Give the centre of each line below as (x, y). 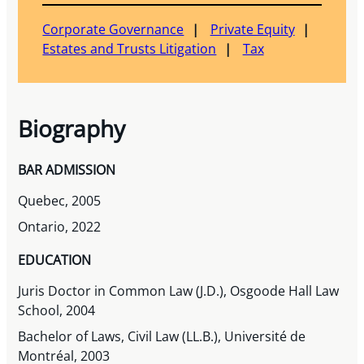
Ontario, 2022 (60, 227)
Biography (72, 128)
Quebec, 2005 (60, 201)
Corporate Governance (113, 29)
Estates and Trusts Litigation (130, 48)
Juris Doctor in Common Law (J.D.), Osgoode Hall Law (179, 291)
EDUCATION (55, 260)
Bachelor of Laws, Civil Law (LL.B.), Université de (162, 337)
